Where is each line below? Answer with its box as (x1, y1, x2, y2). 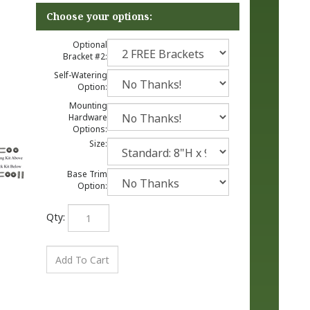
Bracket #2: (62, 51, 107, 62)
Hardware (68, 111, 107, 123)
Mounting (66, 100, 107, 111)
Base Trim (64, 168, 107, 180)
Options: (72, 123, 107, 135)
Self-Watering (51, 69, 107, 81)
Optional (70, 39, 107, 51)
